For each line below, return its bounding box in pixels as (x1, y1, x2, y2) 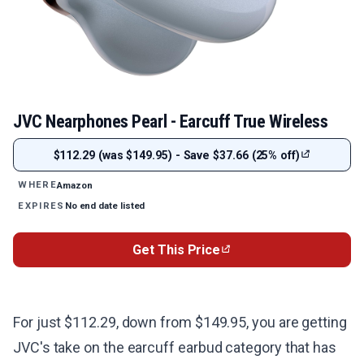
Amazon (57, 179, 93, 191)
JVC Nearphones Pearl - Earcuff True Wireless (13, 111, 328, 132)
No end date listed (64, 200, 145, 212)
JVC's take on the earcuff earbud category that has (13, 339, 337, 357)
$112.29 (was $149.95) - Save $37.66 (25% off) (53, 148, 300, 162)
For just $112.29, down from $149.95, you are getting (13, 314, 347, 331)
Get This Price (132, 242, 221, 258)
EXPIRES (18, 200, 65, 211)
